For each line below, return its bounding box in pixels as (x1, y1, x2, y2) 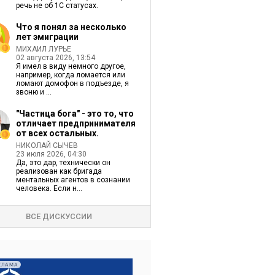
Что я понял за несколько (15, 22, 126, 32)
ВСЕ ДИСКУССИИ (25, 212, 92, 221)
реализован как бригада (15, 167, 102, 176)
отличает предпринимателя (15, 118, 136, 128)
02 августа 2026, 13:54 (15, 53, 95, 62)
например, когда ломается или (15, 71, 125, 79)
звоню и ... (15, 88, 52, 96)
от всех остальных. (15, 128, 99, 138)
